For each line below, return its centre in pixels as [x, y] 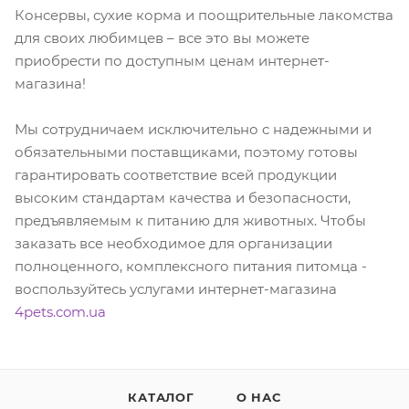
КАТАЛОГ [161, 397]
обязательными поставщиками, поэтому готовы [186, 152]
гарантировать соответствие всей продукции [176, 174]
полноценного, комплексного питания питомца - [191, 266]
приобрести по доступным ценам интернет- [172, 60]
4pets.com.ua [60, 311]
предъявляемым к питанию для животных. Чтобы [190, 220]
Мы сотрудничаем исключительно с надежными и [193, 129]
